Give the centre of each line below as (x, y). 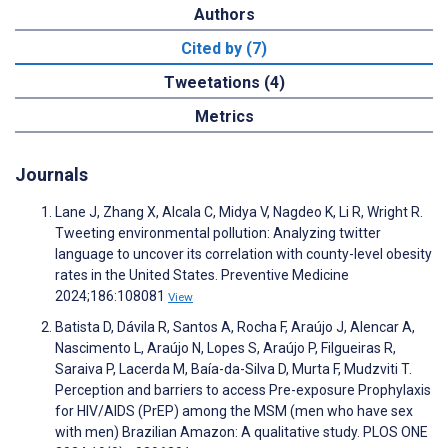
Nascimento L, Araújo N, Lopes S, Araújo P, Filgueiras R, (225, 347)
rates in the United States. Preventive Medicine (202, 274)
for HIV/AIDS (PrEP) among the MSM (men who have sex (234, 410)
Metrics (224, 116)
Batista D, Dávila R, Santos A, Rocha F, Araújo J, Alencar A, (235, 326)
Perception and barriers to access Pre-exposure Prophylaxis (243, 389)
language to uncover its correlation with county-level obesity (243, 253)
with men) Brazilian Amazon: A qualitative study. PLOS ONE (241, 431)
